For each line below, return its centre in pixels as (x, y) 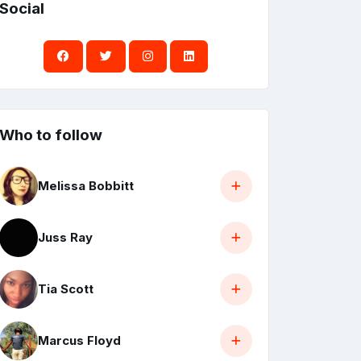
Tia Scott (66, 289)
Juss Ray (65, 238)
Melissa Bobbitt (86, 186)
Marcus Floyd (79, 341)
